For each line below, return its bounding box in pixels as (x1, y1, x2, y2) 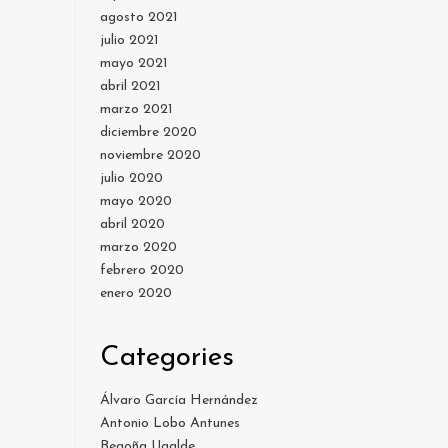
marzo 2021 (100, 102, 173, 118)
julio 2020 (100, 171, 163, 187)
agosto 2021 (100, 10, 178, 26)
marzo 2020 (100, 240, 177, 256)
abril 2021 (100, 79, 161, 95)
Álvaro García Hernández (100, 393, 258, 409)
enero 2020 (100, 286, 172, 302)
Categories (100, 344, 234, 373)
